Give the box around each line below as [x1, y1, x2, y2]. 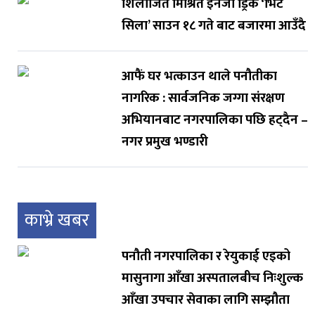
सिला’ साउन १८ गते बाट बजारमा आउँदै [121, 15, 306, 37]
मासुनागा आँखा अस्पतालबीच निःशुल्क [121, 267, 303, 290]
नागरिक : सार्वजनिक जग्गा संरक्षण [121, 87, 285, 110]
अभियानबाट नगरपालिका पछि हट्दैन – [121, 109, 308, 131]
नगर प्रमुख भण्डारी [121, 131, 208, 153]
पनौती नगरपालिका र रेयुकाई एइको [121, 245, 290, 268]
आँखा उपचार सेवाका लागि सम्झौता [121, 289, 290, 311]
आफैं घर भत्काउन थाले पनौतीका [121, 65, 277, 88]
